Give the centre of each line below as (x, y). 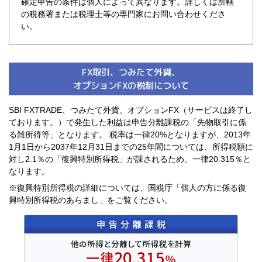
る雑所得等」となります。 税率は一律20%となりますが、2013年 (130, 134)
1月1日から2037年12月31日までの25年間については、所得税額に (131, 146)
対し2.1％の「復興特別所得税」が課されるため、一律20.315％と (130, 159)
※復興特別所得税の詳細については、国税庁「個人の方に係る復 (127, 188)
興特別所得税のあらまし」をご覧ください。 (91, 200)
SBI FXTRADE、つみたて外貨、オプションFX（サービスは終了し (131, 110)
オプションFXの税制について (131, 85)
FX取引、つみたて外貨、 (131, 72)
